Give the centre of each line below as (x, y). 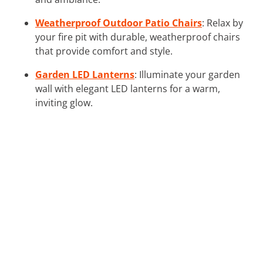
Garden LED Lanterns (85, 74)
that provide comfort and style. (104, 51)
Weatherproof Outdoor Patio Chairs (119, 23)
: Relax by (222, 23)
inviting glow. (64, 102)
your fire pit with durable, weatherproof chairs (138, 37)
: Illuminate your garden (187, 74)
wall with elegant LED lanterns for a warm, (128, 88)
